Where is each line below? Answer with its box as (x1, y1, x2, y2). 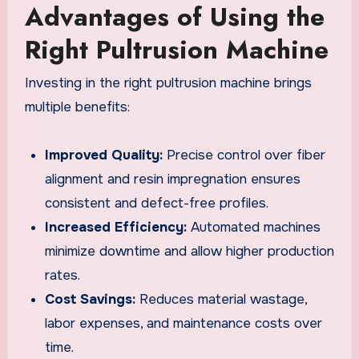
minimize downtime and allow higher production (45, 243, 335, 260)
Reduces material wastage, (135, 291, 308, 309)
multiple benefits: (24, 99, 130, 116)
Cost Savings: (45, 291, 136, 309)
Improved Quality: (45, 147, 163, 164)
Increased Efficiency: (45, 219, 188, 236)
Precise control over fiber (163, 147, 326, 164)
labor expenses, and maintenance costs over (45, 315, 323, 333)
